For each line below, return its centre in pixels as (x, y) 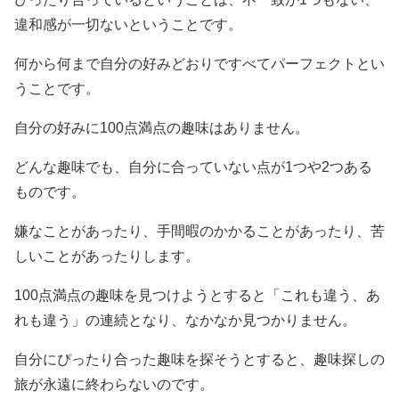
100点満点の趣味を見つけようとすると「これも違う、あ (197, 295)
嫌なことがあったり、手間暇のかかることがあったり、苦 (199, 231)
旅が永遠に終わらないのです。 (114, 384)
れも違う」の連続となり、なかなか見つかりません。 (185, 320)
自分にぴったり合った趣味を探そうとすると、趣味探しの (199, 359)
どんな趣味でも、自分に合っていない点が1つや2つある (193, 167)
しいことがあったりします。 (107, 256)
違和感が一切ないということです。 (128, 24)
